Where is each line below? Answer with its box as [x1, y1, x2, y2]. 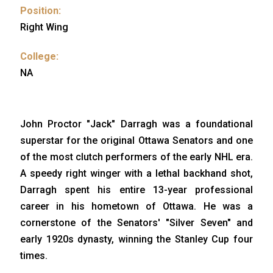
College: [20, 50, 58, 62]
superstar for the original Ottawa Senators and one [20, 134, 253, 146]
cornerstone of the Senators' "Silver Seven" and [20, 216, 253, 229]
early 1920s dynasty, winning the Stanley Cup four [20, 233, 253, 245]
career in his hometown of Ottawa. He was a [20, 200, 253, 212]
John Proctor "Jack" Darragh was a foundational [20, 118, 253, 130]
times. [20, 249, 48, 261]
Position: [20, 4, 61, 16]
